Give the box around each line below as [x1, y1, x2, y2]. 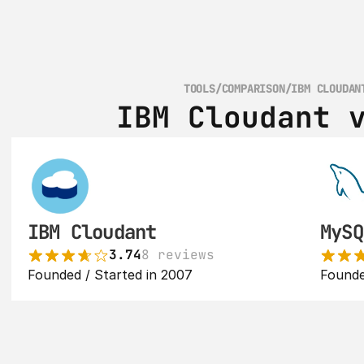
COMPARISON [221, 81, 285, 96]
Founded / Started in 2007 [28, 266, 193, 283]
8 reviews [141, 246, 214, 263]
